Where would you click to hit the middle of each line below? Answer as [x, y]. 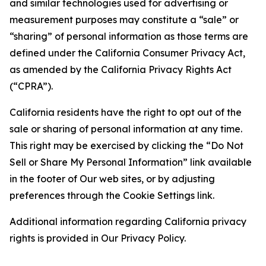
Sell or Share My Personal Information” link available [131, 162]
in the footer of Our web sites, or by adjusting [112, 179]
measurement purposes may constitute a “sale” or [124, 20]
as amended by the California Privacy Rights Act [121, 69]
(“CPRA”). [31, 86]
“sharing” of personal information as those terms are [129, 36]
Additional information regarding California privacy [128, 221]
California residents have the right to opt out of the [126, 112]
